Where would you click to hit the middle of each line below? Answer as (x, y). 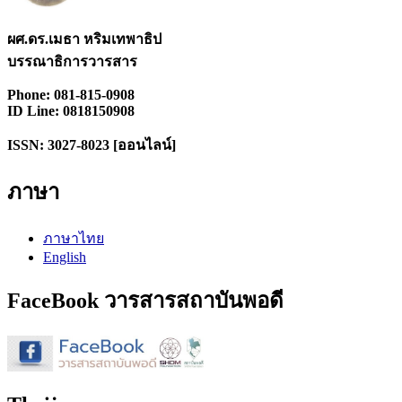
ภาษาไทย (74, 238)
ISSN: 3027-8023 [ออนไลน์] (92, 144)
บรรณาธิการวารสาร (74, 61)
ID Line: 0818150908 (71, 110)
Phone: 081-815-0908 (71, 94)
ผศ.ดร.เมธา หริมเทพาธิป (84, 39)
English (65, 257)
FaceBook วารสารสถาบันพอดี (145, 301)
